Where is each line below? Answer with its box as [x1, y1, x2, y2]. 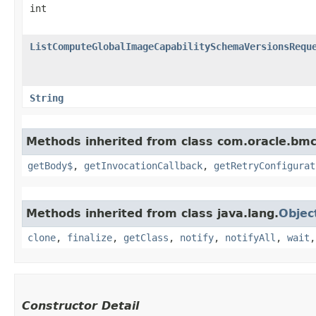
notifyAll [225, 231, 276, 243]
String [30, 92, 63, 104]
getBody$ [28, 159, 73, 171]
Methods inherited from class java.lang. [26, 206, 279, 220]
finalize [67, 231, 112, 243]
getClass [123, 231, 169, 243]
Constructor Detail [22, 298, 139, 312]
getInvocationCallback [84, 159, 202, 171]
